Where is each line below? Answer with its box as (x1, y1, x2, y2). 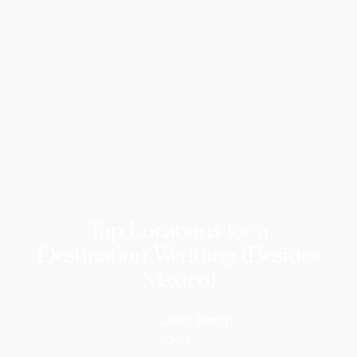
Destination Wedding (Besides (37, 241, 320, 267)
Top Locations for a (88, 216, 269, 242)
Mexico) (141, 265, 216, 292)
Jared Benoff (160, 313, 234, 329)
